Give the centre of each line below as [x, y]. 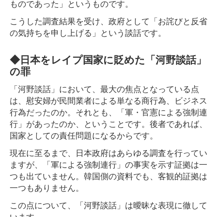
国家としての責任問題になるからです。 [84, 135]
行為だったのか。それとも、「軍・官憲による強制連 [108, 112]
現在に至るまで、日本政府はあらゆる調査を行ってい [108, 152]
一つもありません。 [47, 187]
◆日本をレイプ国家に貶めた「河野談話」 [108, 59]
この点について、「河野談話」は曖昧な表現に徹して [108, 205]
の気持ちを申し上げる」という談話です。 [88, 32]
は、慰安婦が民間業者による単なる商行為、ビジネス [108, 100]
